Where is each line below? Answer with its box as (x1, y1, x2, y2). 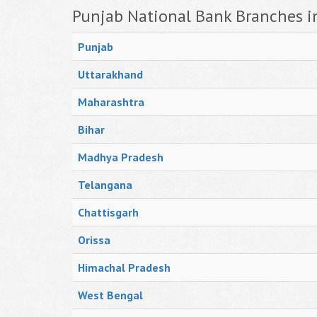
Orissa (78, 233, 110, 247)
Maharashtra (78, 95, 144, 109)
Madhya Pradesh (78, 150, 163, 164)
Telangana (78, 178, 132, 192)
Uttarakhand (78, 67, 143, 81)
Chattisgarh (78, 205, 139, 219)
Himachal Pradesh (78, 260, 171, 275)
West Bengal (78, 288, 143, 302)
